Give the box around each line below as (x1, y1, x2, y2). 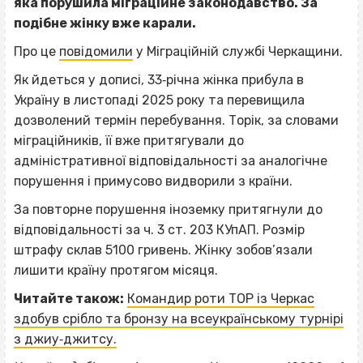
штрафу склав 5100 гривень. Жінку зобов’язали (14, 242, 313, 258)
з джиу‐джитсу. (14, 331, 117, 348)
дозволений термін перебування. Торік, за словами (14, 113, 339, 129)
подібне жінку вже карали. (14, 15, 196, 32)
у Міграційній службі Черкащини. (133, 44, 343, 60)
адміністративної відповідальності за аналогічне (14, 153, 327, 169)
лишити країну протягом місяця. (14, 263, 218, 279)
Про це (14, 44, 59, 60)
